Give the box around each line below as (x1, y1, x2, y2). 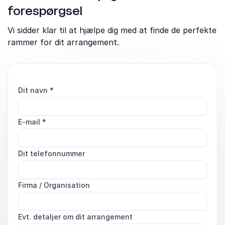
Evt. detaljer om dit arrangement (18, 212, 133, 221)
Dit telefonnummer (18, 149, 85, 158)
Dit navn (18, 86, 50, 94)
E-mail (18, 118, 42, 126)
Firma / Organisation (18, 181, 90, 189)
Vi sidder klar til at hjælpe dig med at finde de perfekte (8, 25, 216, 35)
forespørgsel (8, 3, 82, 19)
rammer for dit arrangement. (8, 37, 119, 47)
